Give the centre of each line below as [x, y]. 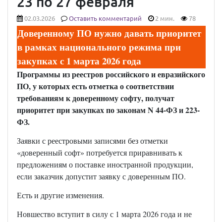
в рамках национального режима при [99, 47]
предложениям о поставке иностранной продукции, [105, 165]
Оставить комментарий [106, 19]
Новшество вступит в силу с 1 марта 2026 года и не [104, 214]
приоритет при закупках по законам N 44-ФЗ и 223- [108, 110]
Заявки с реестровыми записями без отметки [92, 141]
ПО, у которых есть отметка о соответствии [95, 86]
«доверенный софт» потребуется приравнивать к [99, 153]
